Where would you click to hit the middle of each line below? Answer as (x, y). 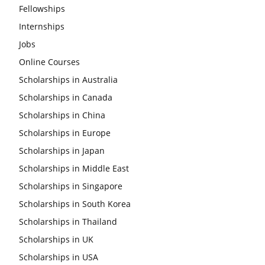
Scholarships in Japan (62, 151)
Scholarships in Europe (65, 133)
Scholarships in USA (59, 257)
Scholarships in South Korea (75, 204)
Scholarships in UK (56, 239)
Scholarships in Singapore (71, 186)
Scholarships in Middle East (74, 168)
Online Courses (49, 62)
